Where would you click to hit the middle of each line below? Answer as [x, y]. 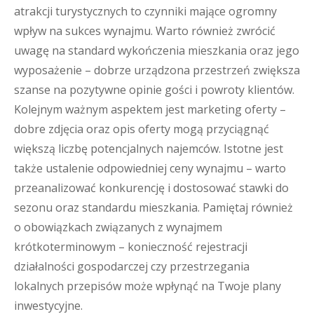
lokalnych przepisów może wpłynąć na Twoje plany [148, 286]
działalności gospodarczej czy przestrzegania [132, 266]
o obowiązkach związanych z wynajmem [118, 227]
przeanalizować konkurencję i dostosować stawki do [151, 188]
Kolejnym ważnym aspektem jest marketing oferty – [150, 109]
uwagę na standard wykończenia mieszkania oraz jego [157, 50]
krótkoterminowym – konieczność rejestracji [131, 247]
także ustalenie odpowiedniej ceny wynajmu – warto [150, 168]
